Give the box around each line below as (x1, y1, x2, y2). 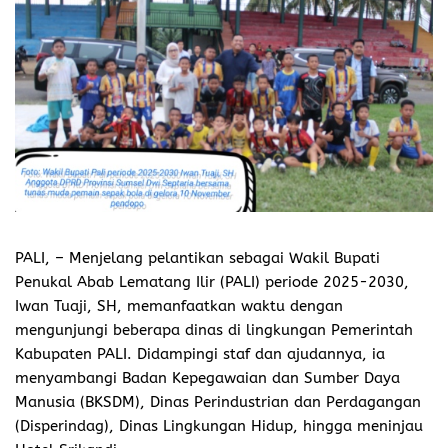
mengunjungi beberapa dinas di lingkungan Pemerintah (15, 320, 413, 339)
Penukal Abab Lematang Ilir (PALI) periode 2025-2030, (15, 272, 409, 291)
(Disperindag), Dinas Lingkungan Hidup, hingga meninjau (15, 416, 423, 435)
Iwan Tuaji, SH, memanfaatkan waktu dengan (15, 296, 343, 315)
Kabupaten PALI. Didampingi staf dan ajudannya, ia (15, 344, 385, 363)
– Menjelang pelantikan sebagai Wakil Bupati (55, 248, 380, 267)
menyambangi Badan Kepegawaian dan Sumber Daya (15, 368, 400, 387)
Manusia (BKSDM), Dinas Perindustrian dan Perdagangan (15, 392, 421, 411)
